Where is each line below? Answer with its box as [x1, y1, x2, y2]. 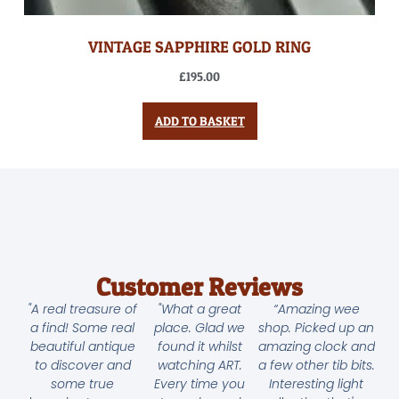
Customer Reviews [96, 272, 303, 303]
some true [51, 375, 115, 394]
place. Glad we [154, 319, 245, 338]
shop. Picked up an [258, 319, 375, 338]
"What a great [158, 300, 241, 319]
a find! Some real [30, 319, 135, 338]
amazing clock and [257, 338, 375, 356]
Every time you [154, 375, 245, 394]
